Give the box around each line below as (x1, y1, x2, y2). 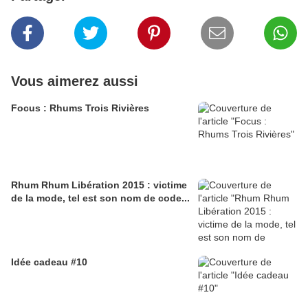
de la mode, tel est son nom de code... (11, 192, 190, 204)
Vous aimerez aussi (11, 74, 138, 89)
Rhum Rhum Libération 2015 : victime (11, 179, 187, 191)
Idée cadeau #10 (11, 256, 87, 268)
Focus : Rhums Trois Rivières (11, 102, 149, 114)
